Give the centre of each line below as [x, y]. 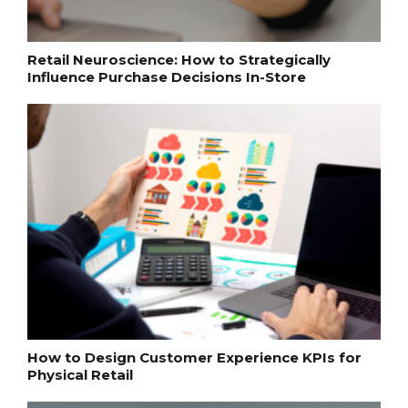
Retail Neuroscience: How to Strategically [179, 60]
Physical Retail [80, 374]
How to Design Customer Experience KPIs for [194, 357]
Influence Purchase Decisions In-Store [167, 77]
